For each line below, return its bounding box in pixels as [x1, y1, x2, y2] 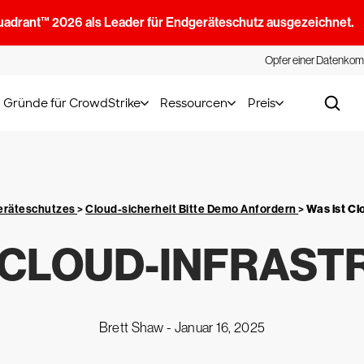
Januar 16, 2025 [174, 319, 266, 336]
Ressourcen [160, 95, 228, 110]
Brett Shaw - [98, 319, 175, 336]
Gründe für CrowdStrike [2, 95, 141, 110]
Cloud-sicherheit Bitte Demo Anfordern [85, 202, 299, 216]
